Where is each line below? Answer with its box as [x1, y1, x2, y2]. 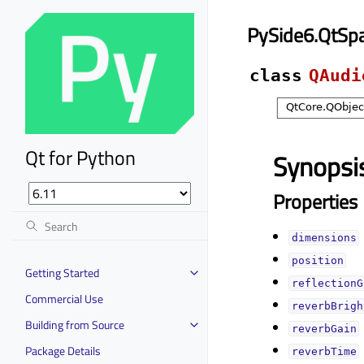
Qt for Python [25, 142, 136, 172]
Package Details [25, 341, 101, 359]
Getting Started [25, 263, 99, 281]
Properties [273, 186, 357, 216]
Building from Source [25, 315, 124, 333]
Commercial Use [25, 289, 103, 307]
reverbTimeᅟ [291, 344, 357, 357]
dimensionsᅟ [291, 231, 357, 244]
